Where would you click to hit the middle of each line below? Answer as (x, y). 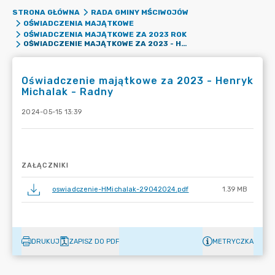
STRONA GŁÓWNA (46, 12)
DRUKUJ (45, 241)
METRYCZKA (233, 241)
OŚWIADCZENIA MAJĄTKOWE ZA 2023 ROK (105, 34)
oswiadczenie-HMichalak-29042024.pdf (121, 189)
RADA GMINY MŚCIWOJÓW (139, 12)
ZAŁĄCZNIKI (45, 165)
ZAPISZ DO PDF (94, 241)
